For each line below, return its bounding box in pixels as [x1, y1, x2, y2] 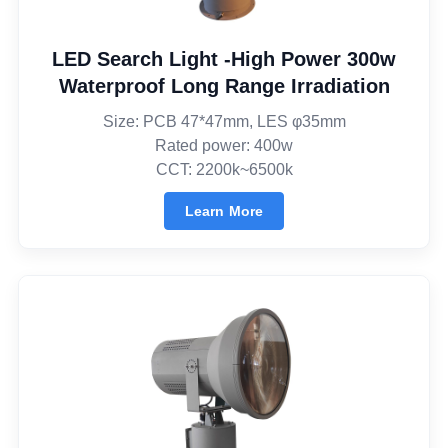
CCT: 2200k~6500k [155, 160, 293, 178]
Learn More [184, 202, 264, 219]
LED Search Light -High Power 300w [52, 47, 396, 70]
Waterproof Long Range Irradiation [58, 74, 390, 97]
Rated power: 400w [155, 136, 293, 154]
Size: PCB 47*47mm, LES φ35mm [102, 112, 346, 130]
